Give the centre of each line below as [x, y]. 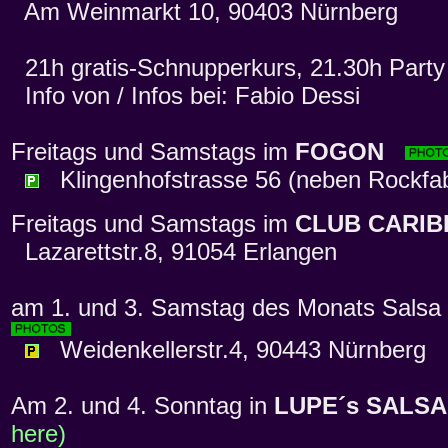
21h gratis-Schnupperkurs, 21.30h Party [228, 68]
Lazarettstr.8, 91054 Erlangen [174, 252]
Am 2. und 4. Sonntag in [142, 406]
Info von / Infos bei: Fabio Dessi [185, 96]
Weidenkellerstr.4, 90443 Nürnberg [232, 350]
